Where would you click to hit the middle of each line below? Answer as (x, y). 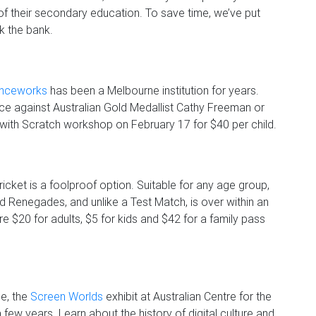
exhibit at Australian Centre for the (187, 296)
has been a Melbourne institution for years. (153, 90)
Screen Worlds (67, 296)
